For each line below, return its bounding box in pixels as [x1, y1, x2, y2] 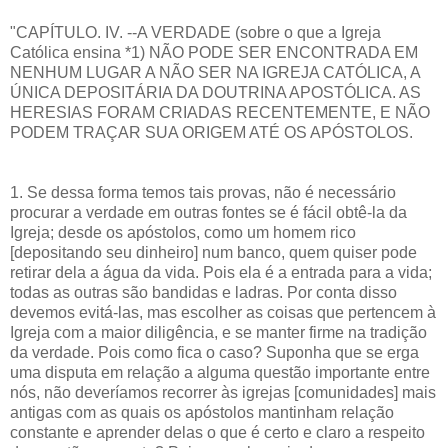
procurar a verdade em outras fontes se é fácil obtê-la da [10, 204, 407, 222]
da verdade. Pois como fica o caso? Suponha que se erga [10, 344, 419, 362]
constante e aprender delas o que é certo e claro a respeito [10, 424, 425, 442]
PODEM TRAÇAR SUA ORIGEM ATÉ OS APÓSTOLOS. [10, 124, 413, 142]
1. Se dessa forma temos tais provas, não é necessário [10, 184, 396, 202]
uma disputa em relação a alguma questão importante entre [10, 364, 430, 382]
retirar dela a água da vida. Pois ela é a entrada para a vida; [10, 264, 432, 282]
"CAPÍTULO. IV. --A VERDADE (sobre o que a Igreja [10, 24, 381, 42]
